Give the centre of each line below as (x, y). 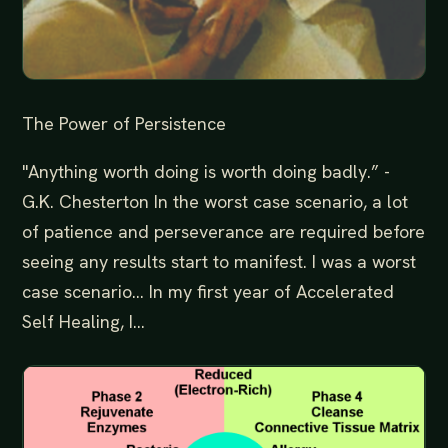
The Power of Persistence (124, 123)
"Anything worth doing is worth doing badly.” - (206, 171)
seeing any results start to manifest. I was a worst (219, 261)
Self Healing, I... (83, 321)
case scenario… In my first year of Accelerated (208, 291)
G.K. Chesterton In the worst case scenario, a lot (215, 201)
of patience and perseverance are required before (223, 231)
